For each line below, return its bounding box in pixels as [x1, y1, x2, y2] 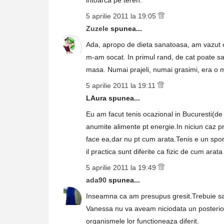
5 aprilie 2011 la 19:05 [86, 12, 158, 20]
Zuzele [86, 24, 110, 32]
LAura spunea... [86, 94, 140, 102]
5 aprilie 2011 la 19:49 [86, 163, 158, 171]
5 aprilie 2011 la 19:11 [86, 81, 157, 89]
